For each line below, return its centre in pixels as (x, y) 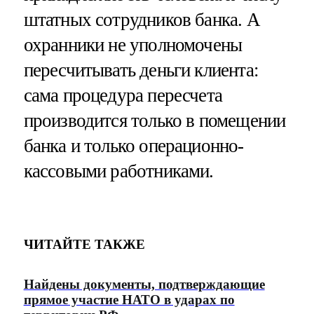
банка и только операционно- (134, 146)
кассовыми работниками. (118, 171)
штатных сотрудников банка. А (142, 20)
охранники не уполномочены (133, 45)
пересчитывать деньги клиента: (141, 70)
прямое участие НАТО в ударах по (129, 300)
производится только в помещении (155, 121)
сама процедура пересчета (123, 96)
